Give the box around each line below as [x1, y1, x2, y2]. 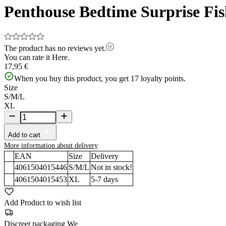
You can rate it [4, 52, 50, 62]
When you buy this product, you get [14, 74, 129, 83]
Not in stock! [91, 162, 132, 172]
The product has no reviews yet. [4, 43, 106, 52]
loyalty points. [141, 74, 186, 83]
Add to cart [8, 131, 40, 139]
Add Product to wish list [4, 198, 81, 207]
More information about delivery [4, 141, 98, 149]
